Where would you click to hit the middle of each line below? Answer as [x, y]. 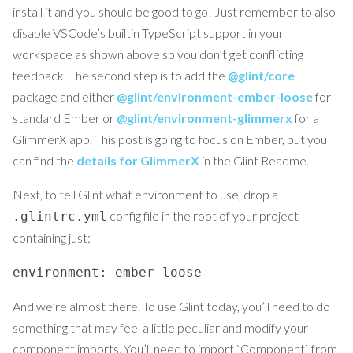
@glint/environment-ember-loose [215, 97]
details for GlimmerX [138, 161]
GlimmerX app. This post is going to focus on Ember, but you [170, 139]
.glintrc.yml [60, 217]
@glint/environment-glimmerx [204, 118]
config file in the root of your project [203, 216]
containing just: [52, 238]
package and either [65, 97]
